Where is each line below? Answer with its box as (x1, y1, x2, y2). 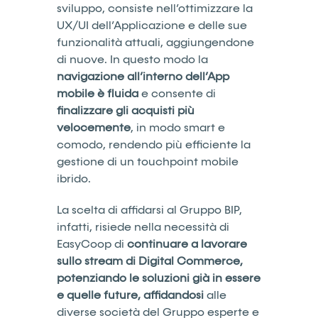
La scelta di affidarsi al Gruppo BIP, (57, 204, 242, 216)
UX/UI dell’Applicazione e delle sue (57, 20, 247, 32)
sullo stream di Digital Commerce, (57, 256, 243, 268)
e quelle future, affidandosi (57, 290, 207, 302)
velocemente (57, 122, 131, 134)
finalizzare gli (57, 105, 128, 117)
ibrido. (57, 173, 91, 185)
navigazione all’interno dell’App (57, 71, 229, 83)
